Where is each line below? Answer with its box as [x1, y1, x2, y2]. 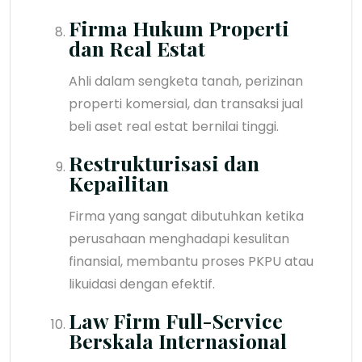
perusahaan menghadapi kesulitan [69, 229, 289, 248]
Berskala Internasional [69, 326, 287, 354]
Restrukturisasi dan [69, 149, 259, 176]
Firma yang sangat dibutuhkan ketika [69, 206, 304, 225]
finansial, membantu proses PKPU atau [69, 251, 314, 271]
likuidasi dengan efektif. [69, 274, 215, 293]
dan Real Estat [69, 34, 205, 61]
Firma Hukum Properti [69, 14, 289, 41]
